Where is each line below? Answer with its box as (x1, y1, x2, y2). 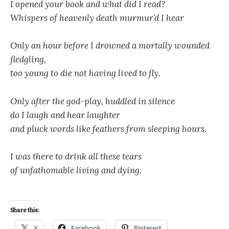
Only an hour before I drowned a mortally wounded (10, 40, 210, 52)
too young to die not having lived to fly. (10, 67, 161, 79)
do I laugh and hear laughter (10, 109, 120, 121)
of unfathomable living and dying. (10, 164, 142, 176)
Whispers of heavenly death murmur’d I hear (10, 12, 184, 24)
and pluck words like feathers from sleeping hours (10, 123, 204, 134)
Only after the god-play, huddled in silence (10, 95, 175, 107)
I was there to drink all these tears (10, 150, 142, 162)
